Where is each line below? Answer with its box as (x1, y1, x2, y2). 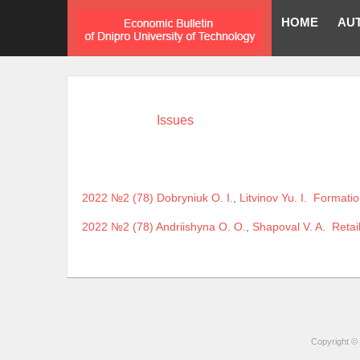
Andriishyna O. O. (156, 220, 246, 234)
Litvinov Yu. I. (239, 191, 307, 205)
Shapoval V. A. (252, 220, 325, 234)
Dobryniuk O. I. (157, 191, 233, 205)
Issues (157, 113, 194, 127)
